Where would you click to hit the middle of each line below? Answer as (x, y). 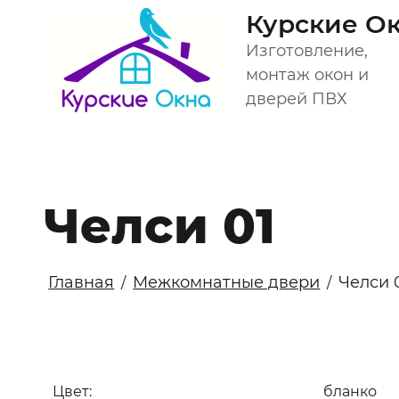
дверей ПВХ (297, 99)
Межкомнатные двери (227, 283)
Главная (81, 283)
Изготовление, (307, 51)
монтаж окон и (308, 75)
